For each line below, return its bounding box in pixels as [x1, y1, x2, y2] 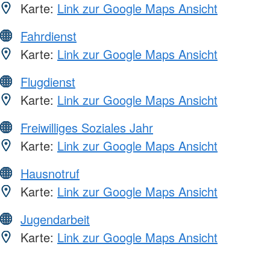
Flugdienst [20, 73, 75, 91]
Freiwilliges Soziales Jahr [20, 119, 153, 137]
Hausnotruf [20, 165, 80, 183]
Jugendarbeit [20, 210, 90, 228]
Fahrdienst [20, 27, 77, 45]
